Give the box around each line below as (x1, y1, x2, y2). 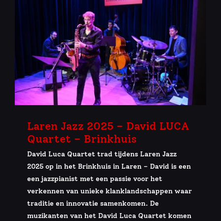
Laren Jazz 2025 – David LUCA (27, 119, 189, 133)
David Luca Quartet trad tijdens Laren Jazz (27, 149, 177, 158)
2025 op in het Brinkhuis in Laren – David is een (27, 162, 191, 171)
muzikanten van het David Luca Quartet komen (27, 211, 191, 220)
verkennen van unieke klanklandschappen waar (27, 186, 192, 195)
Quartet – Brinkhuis (27, 132, 137, 146)
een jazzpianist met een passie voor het (27, 174, 162, 183)
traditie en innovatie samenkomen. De (27, 199, 159, 208)
